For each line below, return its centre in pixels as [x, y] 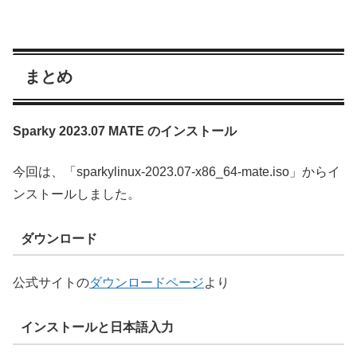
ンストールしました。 [76, 194]
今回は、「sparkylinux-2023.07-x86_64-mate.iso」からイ [177, 171]
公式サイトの [51, 283]
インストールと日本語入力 [97, 328]
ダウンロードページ [147, 283]
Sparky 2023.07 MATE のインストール [125, 131]
